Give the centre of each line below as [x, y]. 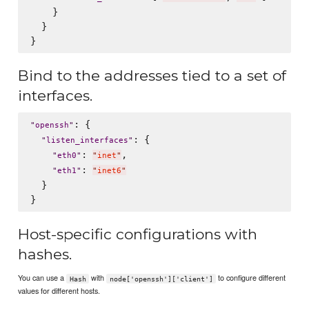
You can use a [42, 278]
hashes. [45, 254]
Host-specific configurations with [138, 234]
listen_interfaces [87, 141]
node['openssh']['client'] [161, 279]
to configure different [250, 278]
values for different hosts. [59, 291]
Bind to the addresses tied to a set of [152, 75]
